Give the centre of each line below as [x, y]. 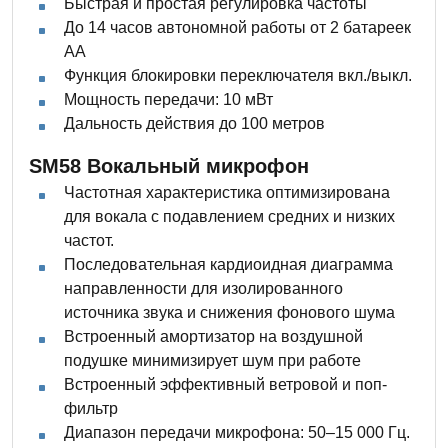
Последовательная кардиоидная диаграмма [228, 265]
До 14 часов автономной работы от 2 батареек [237, 28]
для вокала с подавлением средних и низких [229, 217]
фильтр [91, 409]
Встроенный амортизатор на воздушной [213, 337]
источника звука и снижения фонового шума [229, 313]
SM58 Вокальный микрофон [169, 166]
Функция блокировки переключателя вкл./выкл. [238, 76]
